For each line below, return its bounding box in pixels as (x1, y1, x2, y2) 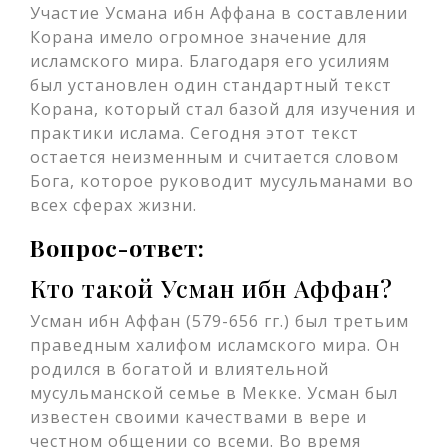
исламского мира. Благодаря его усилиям (30, 50, 390, 72)
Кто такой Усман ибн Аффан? (30, 272, 393, 304)
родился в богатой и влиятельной (30, 358, 329, 380)
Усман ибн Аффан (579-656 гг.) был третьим (30, 310, 409, 332)
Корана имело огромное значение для (30, 26, 367, 48)
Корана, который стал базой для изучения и (30, 98, 416, 120)
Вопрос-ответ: (30, 232, 205, 263)
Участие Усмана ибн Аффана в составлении (30, 2, 408, 24)
